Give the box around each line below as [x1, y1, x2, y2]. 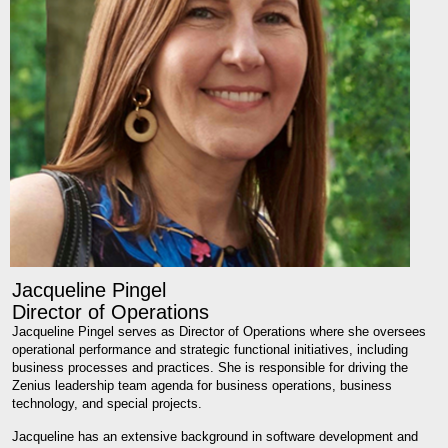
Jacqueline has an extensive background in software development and [12, 428, 418, 444]
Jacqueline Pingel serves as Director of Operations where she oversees [12, 324, 426, 340]
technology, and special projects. [12, 396, 202, 412]
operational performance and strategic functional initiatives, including [12, 342, 408, 358]
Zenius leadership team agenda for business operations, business [12, 378, 392, 394]
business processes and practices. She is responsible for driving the [12, 360, 408, 376]
